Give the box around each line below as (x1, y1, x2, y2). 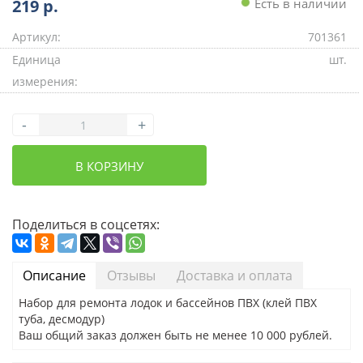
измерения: (12, 74, 78, 89)
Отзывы (107, 267, 156, 284)
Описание (23, 267, 86, 284)
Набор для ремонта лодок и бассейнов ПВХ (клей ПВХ (19, 295, 317, 310)
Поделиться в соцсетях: (12, 216, 160, 233)
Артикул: (12, 29, 61, 45)
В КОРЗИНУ (75, 158, 143, 174)
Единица (12, 52, 61, 67)
